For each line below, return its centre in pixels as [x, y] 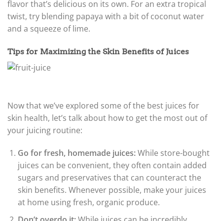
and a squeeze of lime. [49, 28]
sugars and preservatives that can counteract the [109, 178]
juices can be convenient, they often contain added [112, 166]
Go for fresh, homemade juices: [76, 153]
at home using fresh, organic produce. [89, 203]
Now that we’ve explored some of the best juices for [103, 106]
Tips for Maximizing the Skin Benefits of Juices [98, 51]
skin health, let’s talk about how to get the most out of [107, 118]
